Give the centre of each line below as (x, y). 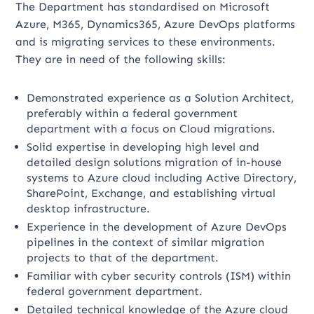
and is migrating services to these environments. (146, 42)
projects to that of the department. (123, 258)
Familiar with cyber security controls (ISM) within (159, 276)
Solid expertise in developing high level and (143, 147)
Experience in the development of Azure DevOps (157, 227)
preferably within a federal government (132, 113)
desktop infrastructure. (89, 209)
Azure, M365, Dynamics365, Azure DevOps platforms (156, 24)
